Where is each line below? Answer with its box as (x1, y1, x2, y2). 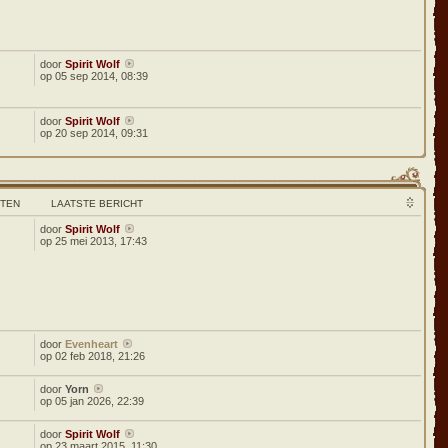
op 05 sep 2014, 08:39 (40, 70, 149, 82)
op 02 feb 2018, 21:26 (40, 350, 146, 362)
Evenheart (65, 338, 119, 350)
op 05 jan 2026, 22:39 (40, 395, 145, 407)
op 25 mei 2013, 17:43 (40, 235, 148, 247)
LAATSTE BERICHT (51, 198, 144, 209)
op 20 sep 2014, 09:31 (40, 127, 149, 139)
